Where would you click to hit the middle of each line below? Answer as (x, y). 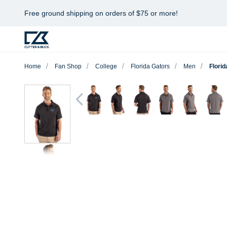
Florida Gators (150, 66)
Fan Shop (68, 66)
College (106, 66)
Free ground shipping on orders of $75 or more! (101, 13)
